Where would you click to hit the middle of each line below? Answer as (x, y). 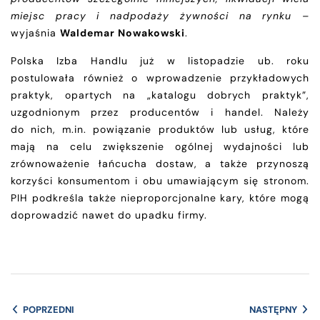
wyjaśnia (35, 32)
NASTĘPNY (273, 309)
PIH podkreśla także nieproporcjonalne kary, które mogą (160, 197)
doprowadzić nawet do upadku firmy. (109, 215)
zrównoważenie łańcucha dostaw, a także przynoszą (160, 163)
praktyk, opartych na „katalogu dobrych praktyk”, (160, 95)
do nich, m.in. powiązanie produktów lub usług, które (160, 129)
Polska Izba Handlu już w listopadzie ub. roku (160, 60)
